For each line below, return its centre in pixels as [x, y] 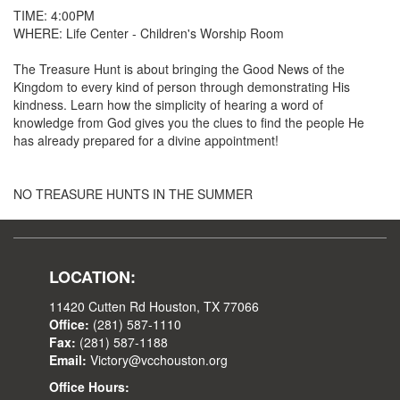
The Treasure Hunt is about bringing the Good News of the [179, 69]
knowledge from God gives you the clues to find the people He [189, 123]
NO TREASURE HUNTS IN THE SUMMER [133, 194]
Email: [68, 360]
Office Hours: [89, 387]
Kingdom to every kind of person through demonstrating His [182, 87]
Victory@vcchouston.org [157, 360]
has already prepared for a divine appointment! [146, 141]
